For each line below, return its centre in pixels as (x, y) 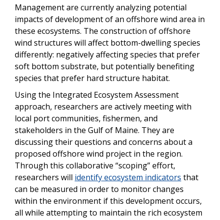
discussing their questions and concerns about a (104, 142)
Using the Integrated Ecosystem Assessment (97, 95)
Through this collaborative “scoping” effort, (95, 165)
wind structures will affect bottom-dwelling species (108, 42)
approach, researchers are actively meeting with (103, 106)
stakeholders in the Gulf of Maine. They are (95, 130)
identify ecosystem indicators (128, 177)
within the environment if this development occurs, (108, 201)
